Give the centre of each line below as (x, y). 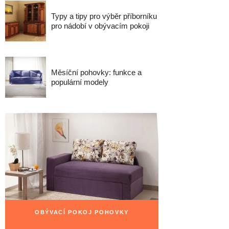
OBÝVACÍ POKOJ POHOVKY (82, 212)
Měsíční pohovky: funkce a (96, 72)
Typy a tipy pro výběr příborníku (104, 16)
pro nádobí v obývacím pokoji (100, 26)
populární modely (80, 82)
